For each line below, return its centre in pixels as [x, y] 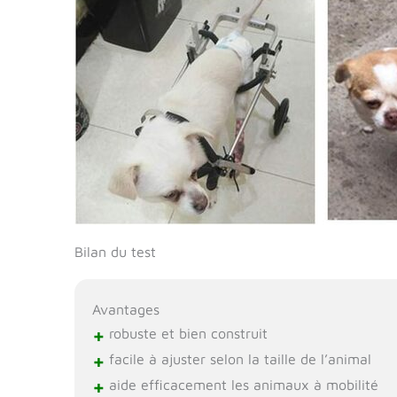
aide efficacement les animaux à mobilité [242, 385]
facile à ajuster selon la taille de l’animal [238, 359]
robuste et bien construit [187, 334]
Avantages [126, 310]
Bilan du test [115, 251]
